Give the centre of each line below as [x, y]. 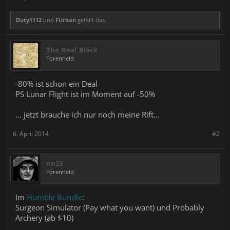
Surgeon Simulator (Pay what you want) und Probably [110, 207]
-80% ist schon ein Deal [56, 84]
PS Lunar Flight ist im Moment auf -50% [85, 94]
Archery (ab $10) [44, 218]
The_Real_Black [72, 50]
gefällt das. [91, 20]
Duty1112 [29, 20]
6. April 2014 [31, 134]
